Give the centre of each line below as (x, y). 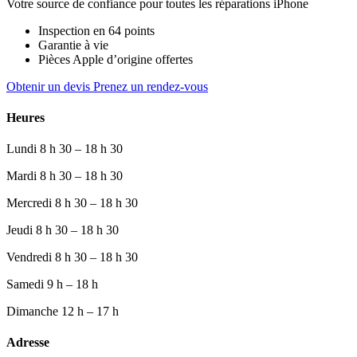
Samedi (25, 284)
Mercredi (29, 203)
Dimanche (32, 312)
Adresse (28, 343)
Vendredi (29, 257)
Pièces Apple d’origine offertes (116, 59)
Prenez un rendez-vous (151, 86)
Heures (25, 117)
